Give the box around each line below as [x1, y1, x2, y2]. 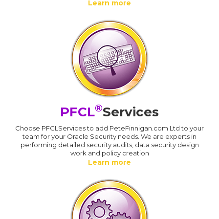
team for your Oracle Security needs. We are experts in [22, 132, 197, 140]
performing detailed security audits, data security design [20, 140, 199, 149]
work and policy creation [70, 149, 149, 157]
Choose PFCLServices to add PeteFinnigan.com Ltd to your [15, 124, 204, 132]
